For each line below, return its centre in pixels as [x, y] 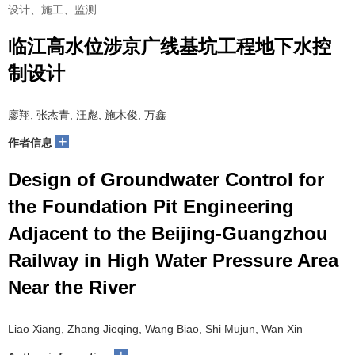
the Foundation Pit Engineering [151, 206]
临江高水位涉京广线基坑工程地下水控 [170, 46]
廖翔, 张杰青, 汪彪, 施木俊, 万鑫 [87, 115]
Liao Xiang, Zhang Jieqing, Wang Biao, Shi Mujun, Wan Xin [155, 329]
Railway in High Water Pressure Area [173, 260]
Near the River [72, 287]
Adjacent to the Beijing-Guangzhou [168, 233]
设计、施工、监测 [52, 10]
